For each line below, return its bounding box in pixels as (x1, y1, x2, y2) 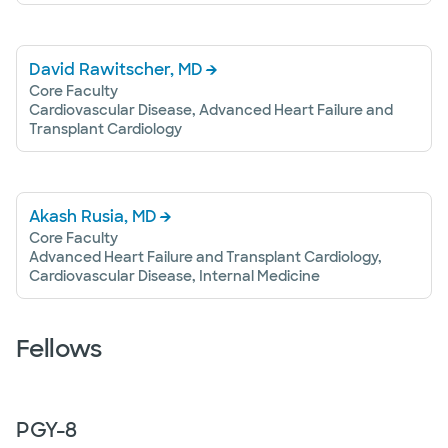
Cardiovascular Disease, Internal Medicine (29, 267, 320, 285)
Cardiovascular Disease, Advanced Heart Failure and (29, 101, 393, 119)
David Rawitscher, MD (29, 59, 203, 80)
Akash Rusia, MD (29, 206, 157, 227)
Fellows (16, 333, 102, 364)
